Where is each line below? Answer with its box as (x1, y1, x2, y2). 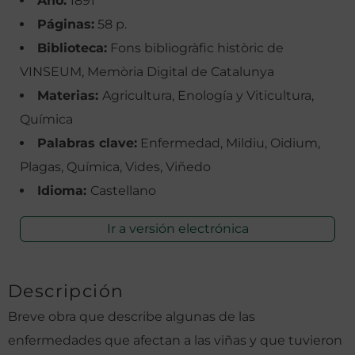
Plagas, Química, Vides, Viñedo (20, 158, 211, 174)
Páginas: (37, 16, 94, 32)
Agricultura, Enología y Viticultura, (102, 87, 314, 103)
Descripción (8, 280, 124, 302)
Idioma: (37, 182, 90, 198)
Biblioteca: (37, 40, 107, 55)
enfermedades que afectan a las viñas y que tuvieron (8, 332, 342, 348)
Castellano (90, 182, 156, 198)
